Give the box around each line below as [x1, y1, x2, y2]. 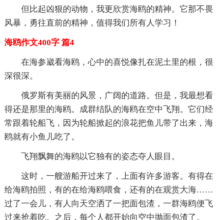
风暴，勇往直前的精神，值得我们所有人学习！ [4, 18, 180, 27]
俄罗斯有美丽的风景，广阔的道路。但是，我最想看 [21, 90, 213, 100]
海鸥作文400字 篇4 [4, 37, 74, 47]
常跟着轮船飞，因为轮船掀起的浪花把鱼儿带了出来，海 [4, 118, 213, 128]
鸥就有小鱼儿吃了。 [4, 132, 80, 141]
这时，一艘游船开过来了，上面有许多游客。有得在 [21, 171, 213, 181]
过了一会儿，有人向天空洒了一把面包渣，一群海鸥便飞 [4, 198, 213, 208]
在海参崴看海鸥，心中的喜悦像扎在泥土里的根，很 [21, 57, 213, 67]
